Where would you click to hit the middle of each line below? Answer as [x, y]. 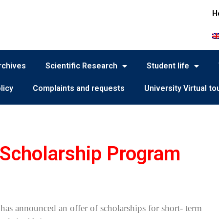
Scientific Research [81, 66]
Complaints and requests [79, 88]
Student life [168, 66]
